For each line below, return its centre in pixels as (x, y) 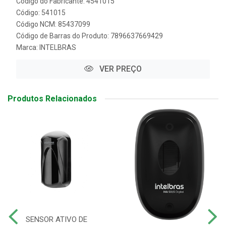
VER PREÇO (120, 69)
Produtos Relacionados (52, 99)
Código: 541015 (41, 13)
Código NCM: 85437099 (53, 24)
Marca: (28, 47)
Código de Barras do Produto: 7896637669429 (90, 36)
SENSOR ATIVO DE (56, 219)
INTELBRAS (58, 47)
